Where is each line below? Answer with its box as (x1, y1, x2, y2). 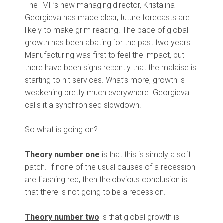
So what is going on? (25, 125, 98, 135)
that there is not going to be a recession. (25, 187, 166, 197)
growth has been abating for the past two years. (25, 38, 192, 48)
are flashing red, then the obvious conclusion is (25, 175, 187, 185)
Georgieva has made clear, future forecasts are (25, 13, 190, 23)
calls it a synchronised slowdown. (25, 100, 141, 110)
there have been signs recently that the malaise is (25, 63, 196, 73)
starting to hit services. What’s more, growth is (25, 75, 185, 85)
